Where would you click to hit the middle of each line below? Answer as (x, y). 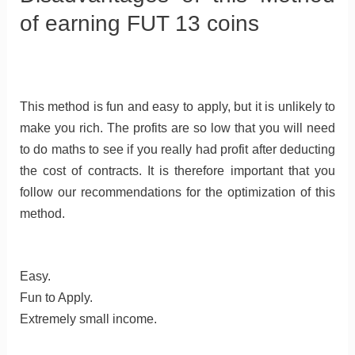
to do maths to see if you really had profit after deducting (177, 149)
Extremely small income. (88, 319)
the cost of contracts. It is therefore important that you (177, 170)
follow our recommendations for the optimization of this (177, 192)
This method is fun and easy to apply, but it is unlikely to (177, 106)
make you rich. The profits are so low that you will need (177, 128)
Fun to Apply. (56, 298)
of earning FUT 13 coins (139, 23)
